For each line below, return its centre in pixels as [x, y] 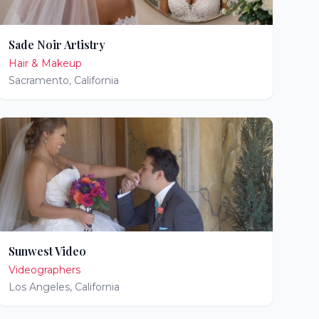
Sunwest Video [47, 251]
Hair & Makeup [45, 63]
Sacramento [38, 80]
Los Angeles [39, 287]
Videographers [44, 270]
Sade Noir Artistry [57, 45]
